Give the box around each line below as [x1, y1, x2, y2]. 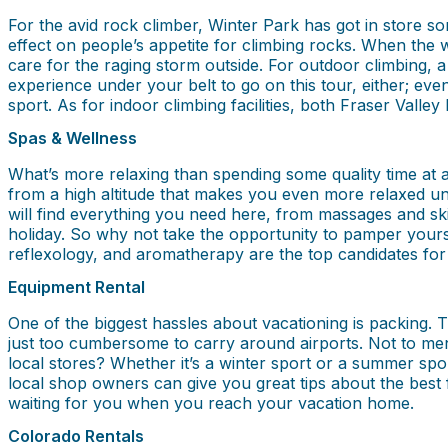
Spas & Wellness [8, 127, 137, 148]
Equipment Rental [8, 277, 145, 298]
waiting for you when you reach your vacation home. [8, 393, 414, 414]
